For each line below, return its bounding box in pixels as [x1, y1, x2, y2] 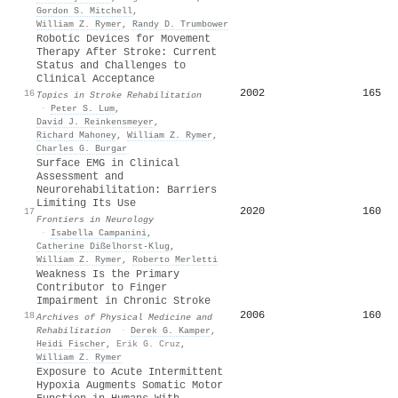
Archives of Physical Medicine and [36, 311, 212, 322]
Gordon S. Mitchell [36, 4, 132, 16]
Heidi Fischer [36, 338, 106, 349]
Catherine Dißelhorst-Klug [36, 240, 170, 251]
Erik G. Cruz [116, 338, 180, 349]
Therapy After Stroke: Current [36, 45, 217, 59]
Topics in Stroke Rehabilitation [36, 89, 202, 100]
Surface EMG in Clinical [36, 156, 179, 170]
